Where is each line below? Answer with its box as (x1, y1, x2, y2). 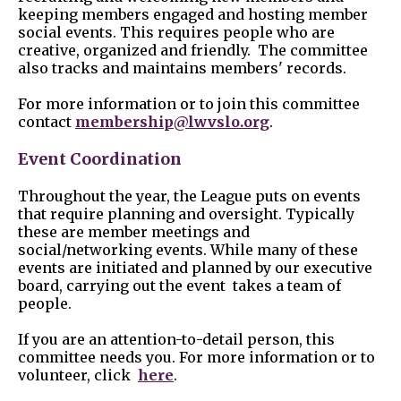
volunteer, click (18, 366, 138, 385)
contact (18, 113, 75, 132)
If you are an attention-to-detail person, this (18, 330, 335, 349)
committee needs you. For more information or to (18, 348, 375, 367)
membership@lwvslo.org (75, 113, 269, 132)
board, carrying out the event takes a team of (18, 277, 341, 295)
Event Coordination (18, 149, 182, 170)
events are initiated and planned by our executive (18, 259, 372, 277)
